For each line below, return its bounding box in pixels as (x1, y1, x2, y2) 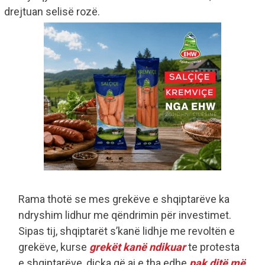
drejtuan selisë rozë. (4, 5, 100, 18)
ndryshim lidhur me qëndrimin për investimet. (18, 209, 231, 222)
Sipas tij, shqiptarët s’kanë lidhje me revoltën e (18, 225, 235, 238)
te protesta (186, 241, 240, 254)
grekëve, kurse (18, 241, 89, 254)
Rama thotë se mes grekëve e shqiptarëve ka (18, 193, 230, 206)
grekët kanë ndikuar (89, 241, 186, 254)
